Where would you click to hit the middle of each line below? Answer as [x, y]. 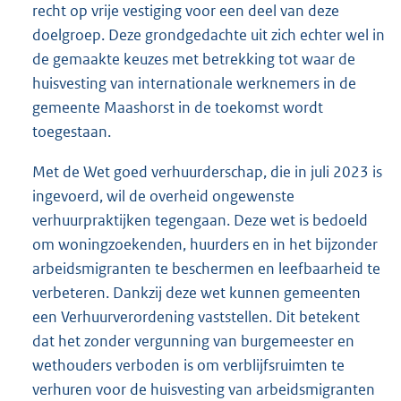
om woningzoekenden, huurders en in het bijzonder [205, 244]
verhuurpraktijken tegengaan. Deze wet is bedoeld [200, 220]
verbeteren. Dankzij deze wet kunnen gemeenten [196, 292]
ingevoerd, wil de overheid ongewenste [163, 196]
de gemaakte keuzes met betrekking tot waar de [194, 59]
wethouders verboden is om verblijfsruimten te [188, 365]
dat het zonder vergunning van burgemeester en [193, 341]
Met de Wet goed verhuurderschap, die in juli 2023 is [207, 171]
